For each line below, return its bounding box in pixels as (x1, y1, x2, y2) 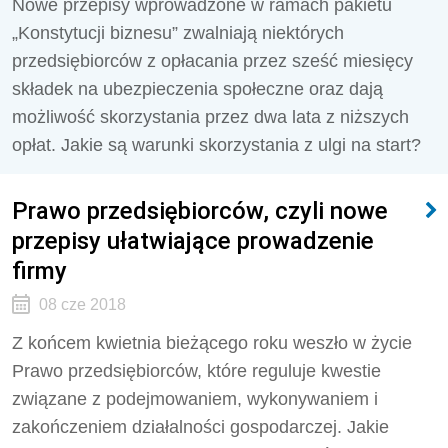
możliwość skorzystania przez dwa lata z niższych (12, 107, 409, 127)
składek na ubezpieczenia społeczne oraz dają (12, 79, 383, 99)
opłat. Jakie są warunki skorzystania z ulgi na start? (12, 135, 421, 155)
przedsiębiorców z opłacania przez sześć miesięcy (12, 51, 413, 71)
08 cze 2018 (38, 296, 126, 313)
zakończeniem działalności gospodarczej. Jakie (12, 417, 389, 437)
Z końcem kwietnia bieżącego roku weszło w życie (12, 333, 412, 353)
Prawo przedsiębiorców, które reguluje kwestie (12, 361, 381, 381)
